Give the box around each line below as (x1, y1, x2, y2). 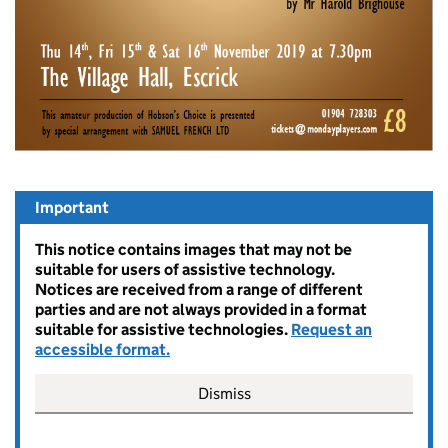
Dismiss (197, 383, 251, 403)
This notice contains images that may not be (35, 239, 352, 259)
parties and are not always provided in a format (35, 299, 367, 319)
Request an (291, 319, 372, 339)
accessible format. (35, 339, 170, 359)
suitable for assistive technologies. (35, 319, 291, 339)
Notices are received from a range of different (35, 279, 363, 299)
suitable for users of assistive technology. (35, 259, 335, 279)
